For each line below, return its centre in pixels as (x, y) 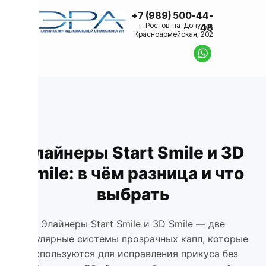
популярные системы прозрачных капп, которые (133, 239)
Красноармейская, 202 (174, 34)
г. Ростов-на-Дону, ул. (176, 25)
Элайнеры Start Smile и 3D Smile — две (133, 224)
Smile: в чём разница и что (133, 173)
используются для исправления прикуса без (133, 254)
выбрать (133, 194)
